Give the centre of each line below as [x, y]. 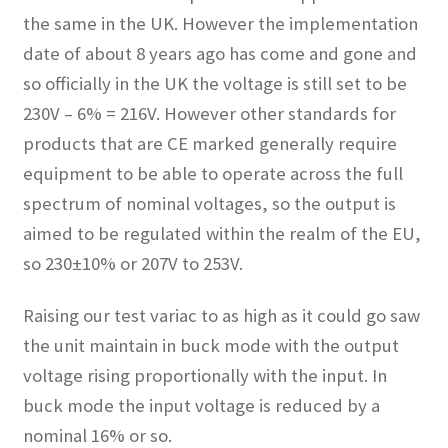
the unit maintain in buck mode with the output [210, 346]
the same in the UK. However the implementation [220, 23]
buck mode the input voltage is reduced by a [201, 406]
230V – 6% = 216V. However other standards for [209, 113]
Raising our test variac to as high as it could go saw [221, 316]
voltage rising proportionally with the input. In [204, 376]
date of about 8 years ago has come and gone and [219, 53]
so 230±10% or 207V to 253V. [132, 263]
